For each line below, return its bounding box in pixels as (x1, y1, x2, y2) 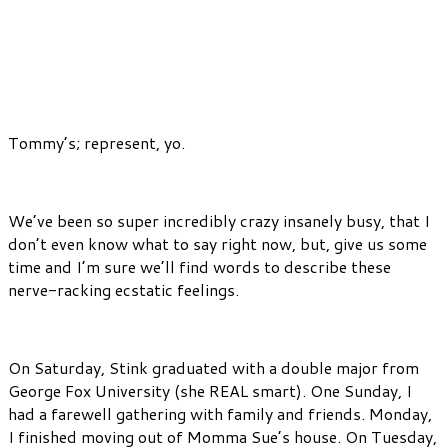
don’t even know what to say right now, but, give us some (8, 232, 427, 256)
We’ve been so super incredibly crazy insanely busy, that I (8, 209, 430, 233)
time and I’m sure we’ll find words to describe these (8, 255, 391, 279)
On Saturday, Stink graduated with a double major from (8, 356, 419, 380)
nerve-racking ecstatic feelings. (8, 278, 239, 302)
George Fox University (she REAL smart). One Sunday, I (8, 379, 412, 403)
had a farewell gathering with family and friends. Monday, (8, 402, 432, 426)
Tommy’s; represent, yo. (8, 131, 185, 155)
